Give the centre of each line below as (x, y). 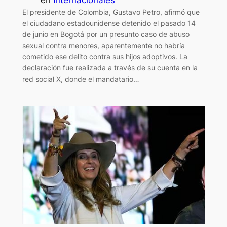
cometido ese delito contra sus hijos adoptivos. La (105, 56)
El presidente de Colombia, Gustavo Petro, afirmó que (111, 12)
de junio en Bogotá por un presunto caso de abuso (106, 34)
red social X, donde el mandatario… (81, 79)
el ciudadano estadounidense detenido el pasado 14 (109, 23)
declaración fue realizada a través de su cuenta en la (110, 67)
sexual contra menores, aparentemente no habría (103, 45)
